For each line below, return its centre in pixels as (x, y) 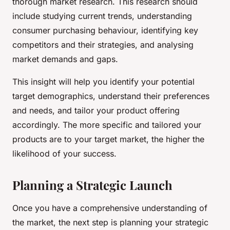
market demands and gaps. (65, 59)
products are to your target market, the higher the (108, 139)
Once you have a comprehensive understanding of (110, 208)
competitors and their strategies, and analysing (103, 45)
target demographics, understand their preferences (111, 96)
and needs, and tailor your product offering (96, 111)
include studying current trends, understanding (102, 16)
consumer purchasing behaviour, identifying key (105, 31)
